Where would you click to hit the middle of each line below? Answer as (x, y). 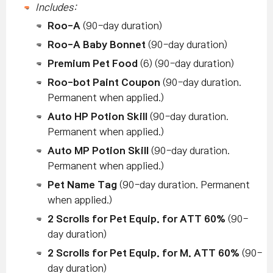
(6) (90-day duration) (186, 64)
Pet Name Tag (82, 185)
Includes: (56, 8)
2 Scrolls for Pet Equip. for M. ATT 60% (144, 253)
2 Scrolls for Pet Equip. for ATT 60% (136, 219)
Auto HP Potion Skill (97, 117)
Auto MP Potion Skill (98, 151)
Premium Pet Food (93, 64)
